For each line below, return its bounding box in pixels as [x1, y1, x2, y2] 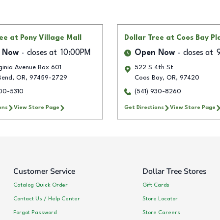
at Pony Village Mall [9, 34, 82, 42]
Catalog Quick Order [13, 182, 68, 188]
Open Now [135, 49, 175, 57]
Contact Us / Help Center [13, 195, 80, 202]
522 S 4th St [135, 64, 173, 71]
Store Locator [142, 195, 178, 202]
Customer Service [13, 166, 75, 177]
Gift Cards [142, 182, 169, 188]
